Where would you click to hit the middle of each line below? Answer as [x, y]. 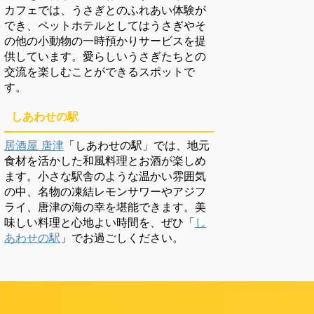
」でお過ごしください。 [122, 238]
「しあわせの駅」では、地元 [137, 145]
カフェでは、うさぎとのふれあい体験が [105, 10]
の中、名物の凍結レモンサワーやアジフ [105, 191]
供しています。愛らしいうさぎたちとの [105, 56]
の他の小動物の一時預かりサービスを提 [105, 41]
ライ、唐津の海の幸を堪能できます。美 [105, 207]
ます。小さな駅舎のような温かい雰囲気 [105, 176]
